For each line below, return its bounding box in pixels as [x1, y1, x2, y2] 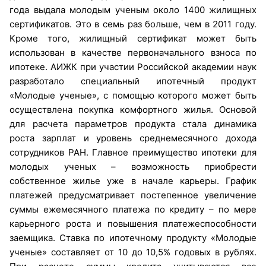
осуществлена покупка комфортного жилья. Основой [9, 103, 256, 115]
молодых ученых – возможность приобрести [9, 160, 256, 172]
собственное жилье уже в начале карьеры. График [9, 175, 256, 186]
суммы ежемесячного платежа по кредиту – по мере [9, 203, 256, 215]
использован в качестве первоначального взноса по [9, 46, 256, 58]
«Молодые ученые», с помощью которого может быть [9, 89, 256, 101]
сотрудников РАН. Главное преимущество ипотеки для [9, 146, 256, 158]
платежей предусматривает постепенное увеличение [9, 189, 256, 201]
